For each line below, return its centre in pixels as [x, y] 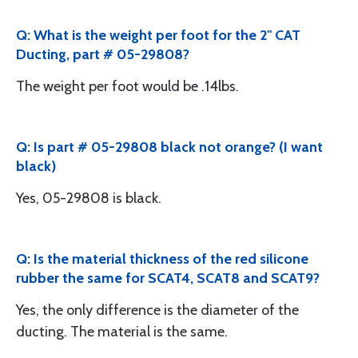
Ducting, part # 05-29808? [103, 54]
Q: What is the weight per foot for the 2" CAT [158, 35]
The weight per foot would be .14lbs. [127, 86]
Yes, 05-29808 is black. [89, 198]
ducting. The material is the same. [122, 332]
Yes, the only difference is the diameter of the [157, 310]
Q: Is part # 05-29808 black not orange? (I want [169, 147]
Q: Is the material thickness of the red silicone [162, 259]
